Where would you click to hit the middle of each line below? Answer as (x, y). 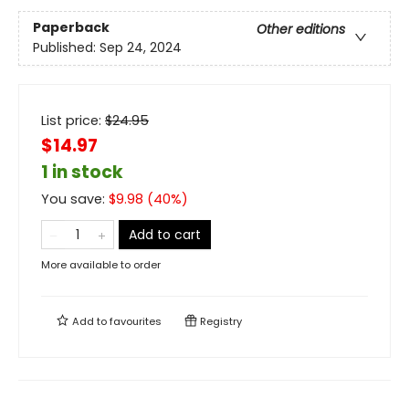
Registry (220, 321)
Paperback (71, 28)
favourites (136, 321)
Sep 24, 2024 (141, 48)
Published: (66, 48)
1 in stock (82, 172)
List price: (73, 121)
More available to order (101, 265)
